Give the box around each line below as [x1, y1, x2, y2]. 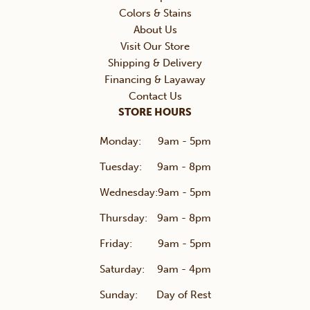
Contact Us [128, 90, 182, 103]
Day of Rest [156, 289, 211, 302]
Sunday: [99, 289, 138, 302]
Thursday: [99, 212, 147, 225]
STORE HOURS [118, 106, 192, 119]
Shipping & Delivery [108, 57, 202, 70]
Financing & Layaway [104, 73, 206, 86]
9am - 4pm [156, 263, 211, 276]
